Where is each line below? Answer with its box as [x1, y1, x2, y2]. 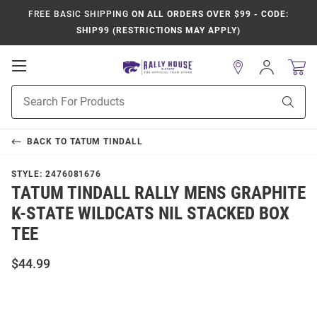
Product [11, 86, 47, 98]
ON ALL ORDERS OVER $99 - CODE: [128, 9, 289, 19]
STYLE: [11, 169, 45, 179]
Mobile [25, 72, 67, 86]
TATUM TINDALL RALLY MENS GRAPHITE [11, 183, 306, 203]
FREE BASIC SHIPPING [28, 9, 129, 19]
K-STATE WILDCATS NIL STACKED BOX [11, 203, 289, 224]
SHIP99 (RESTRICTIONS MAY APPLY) [76, 25, 241, 35]
